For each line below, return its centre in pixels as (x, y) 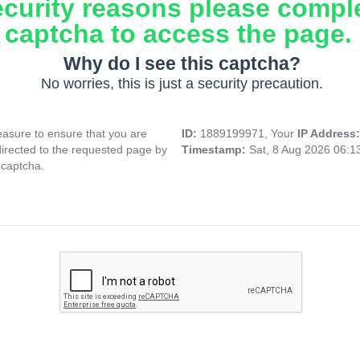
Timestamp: (215, 150)
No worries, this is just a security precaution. (182, 84)
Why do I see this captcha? (182, 64)
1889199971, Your (249, 134)
